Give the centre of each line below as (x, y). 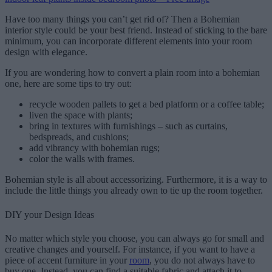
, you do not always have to (202, 260)
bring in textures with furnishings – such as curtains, (128, 126)
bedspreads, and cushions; (79, 137)
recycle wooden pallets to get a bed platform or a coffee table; (148, 104)
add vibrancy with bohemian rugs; (94, 148)
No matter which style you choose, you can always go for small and (134, 238)
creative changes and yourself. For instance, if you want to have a (130, 249)
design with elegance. (47, 52)
